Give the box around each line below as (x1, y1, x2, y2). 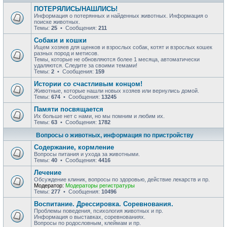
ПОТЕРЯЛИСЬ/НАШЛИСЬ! (34, 5, 118, 13)
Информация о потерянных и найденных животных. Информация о (34, 13, 208, 19)
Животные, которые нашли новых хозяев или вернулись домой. (34, 88, 199, 94)
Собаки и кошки (34, 36, 87, 44)
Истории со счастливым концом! (34, 80, 142, 88)
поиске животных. (34, 19, 80, 25)
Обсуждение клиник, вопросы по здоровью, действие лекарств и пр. (34, 176, 210, 182)
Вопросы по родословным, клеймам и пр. (34, 220, 141, 226)
